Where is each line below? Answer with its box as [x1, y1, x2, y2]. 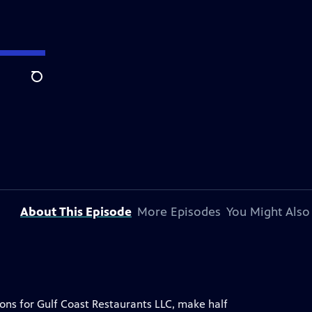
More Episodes [137, 204, 221, 219]
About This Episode [20, 204, 132, 219]
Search [31, 77, 65, 91]
